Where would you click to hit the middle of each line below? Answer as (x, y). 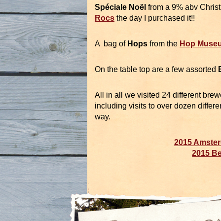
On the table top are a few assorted (156, 70)
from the (164, 44)
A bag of (111, 44)
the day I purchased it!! (155, 18)
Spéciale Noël (120, 7)
